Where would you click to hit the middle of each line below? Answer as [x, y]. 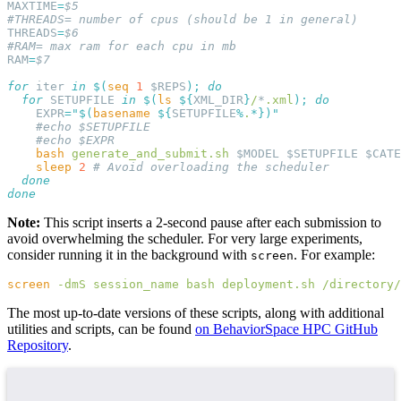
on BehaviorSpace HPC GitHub [286, 328]
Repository [38, 345]
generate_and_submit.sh [147, 153]
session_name [132, 284]
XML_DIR [218, 99]
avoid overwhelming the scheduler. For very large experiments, [185, 238]
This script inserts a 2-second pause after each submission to [211, 222]
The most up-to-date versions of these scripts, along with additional [196, 312]
